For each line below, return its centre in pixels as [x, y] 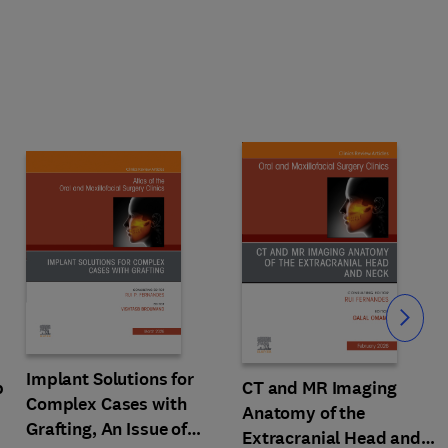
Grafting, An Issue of [107, 429]
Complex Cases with [106, 404]
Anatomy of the [304, 413]
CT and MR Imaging [319, 388]
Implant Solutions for [110, 379]
